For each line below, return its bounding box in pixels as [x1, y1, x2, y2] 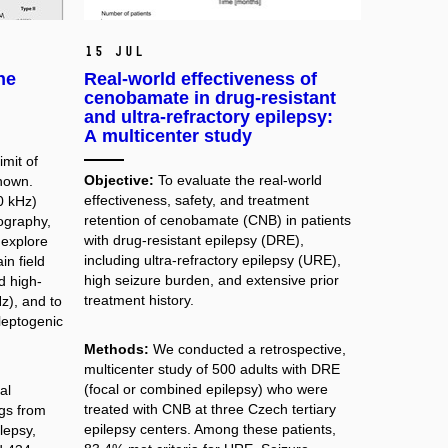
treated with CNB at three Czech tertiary [83, 401, 336, 418]
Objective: [83, 171, 154, 188]
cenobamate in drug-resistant [83, 87, 336, 108]
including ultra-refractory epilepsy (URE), [83, 251, 341, 268]
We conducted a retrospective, [152, 341, 346, 358]
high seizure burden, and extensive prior [83, 271, 339, 288]
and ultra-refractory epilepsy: [83, 106, 333, 127]
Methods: [83, 341, 149, 358]
